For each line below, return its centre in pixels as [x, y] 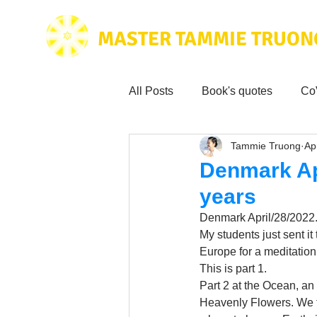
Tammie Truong [266, 145]
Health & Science [201, 148]
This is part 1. [235, 269]
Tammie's [181, 204]
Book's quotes [237, 91]
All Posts [151, 91]
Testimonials [264, 204]
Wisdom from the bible [213, 261]
